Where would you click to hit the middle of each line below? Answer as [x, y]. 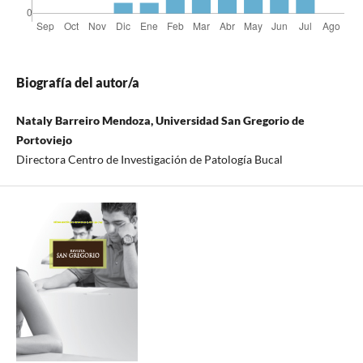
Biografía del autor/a [77, 83]
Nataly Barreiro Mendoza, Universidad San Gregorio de [160, 121]
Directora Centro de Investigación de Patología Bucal [149, 160]
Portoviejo [44, 140]
